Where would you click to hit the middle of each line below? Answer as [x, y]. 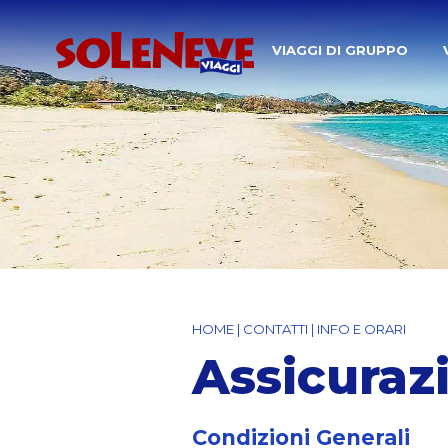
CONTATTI [275, 328]
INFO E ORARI [361, 328]
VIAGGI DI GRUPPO [340, 50]
